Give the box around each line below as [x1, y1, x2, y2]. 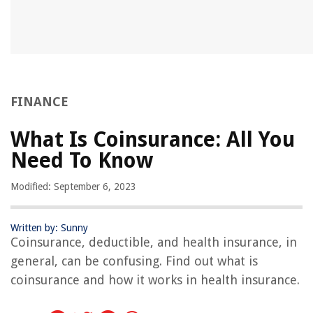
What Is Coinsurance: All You [10, 127, 295, 152]
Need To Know [10, 148, 153, 173]
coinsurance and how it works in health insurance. [10, 272, 300, 288]
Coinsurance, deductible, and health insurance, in [10, 235, 297, 250]
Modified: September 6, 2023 [10, 181, 136, 193]
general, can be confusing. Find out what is [10, 254, 258, 269]
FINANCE [10, 94, 68, 110]
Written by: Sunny [10, 222, 88, 234]
